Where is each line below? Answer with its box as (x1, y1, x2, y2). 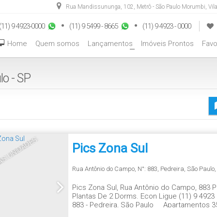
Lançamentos (88, 39, 133, 48)
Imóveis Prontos (141, 39, 194, 48)
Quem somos (35, 39, 79, 48)
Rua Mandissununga (66, 3, 121, 10)
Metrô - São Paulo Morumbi (137, 3, 205, 10)
